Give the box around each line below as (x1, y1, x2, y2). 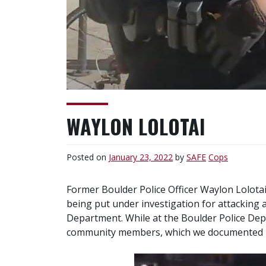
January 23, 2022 (109, 151, 173, 163)
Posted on (66, 151, 109, 163)
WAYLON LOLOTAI (66, 111, 205, 141)
